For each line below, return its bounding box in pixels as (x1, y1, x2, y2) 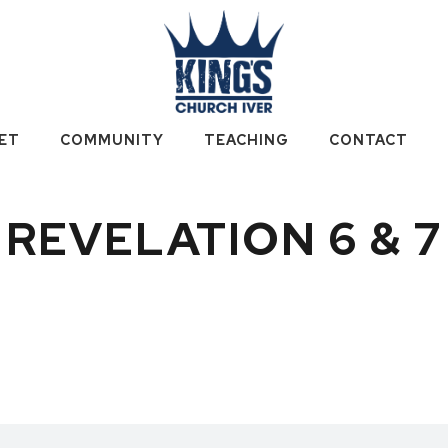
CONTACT (328, 131, 408, 149)
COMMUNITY (59, 131, 164, 149)
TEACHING (203, 131, 289, 149)
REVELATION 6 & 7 (5, 209, 443, 269)
